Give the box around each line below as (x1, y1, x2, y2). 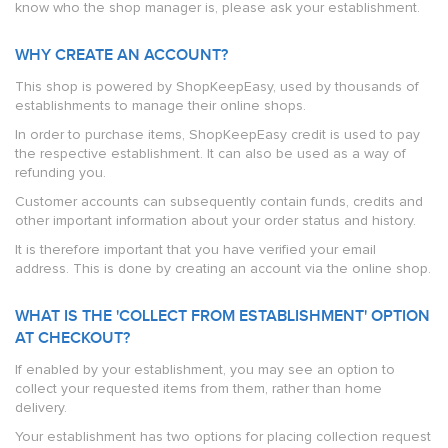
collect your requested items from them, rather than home (15, 380, 382, 397)
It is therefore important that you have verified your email (15, 241, 376, 258)
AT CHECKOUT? (15, 329, 130, 348)
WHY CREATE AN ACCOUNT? (15, 46, 228, 65)
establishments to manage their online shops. (15, 97, 306, 114)
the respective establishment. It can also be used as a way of (15, 145, 406, 162)
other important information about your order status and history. (15, 212, 416, 229)
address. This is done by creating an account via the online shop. (15, 260, 431, 277)
